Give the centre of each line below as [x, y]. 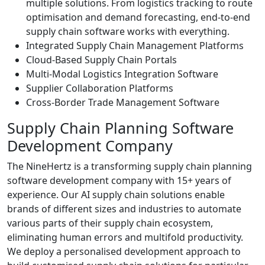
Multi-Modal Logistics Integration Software [122, 74]
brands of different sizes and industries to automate [124, 209]
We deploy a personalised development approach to [124, 252]
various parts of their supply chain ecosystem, [110, 223]
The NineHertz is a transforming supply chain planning [130, 167]
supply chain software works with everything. [128, 32]
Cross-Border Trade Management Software [123, 103]
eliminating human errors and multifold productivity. [125, 237]
